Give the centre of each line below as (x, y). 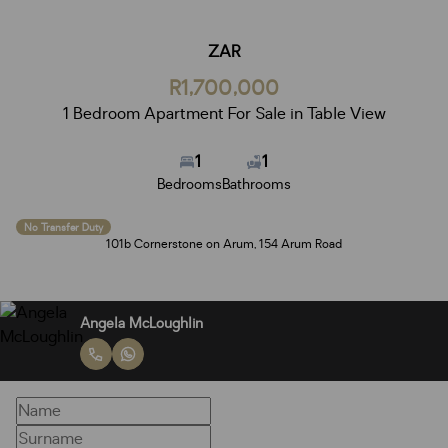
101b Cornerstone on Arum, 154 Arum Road (224, 244)
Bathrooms (256, 184)
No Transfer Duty (63, 227)
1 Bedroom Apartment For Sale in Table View (224, 114)
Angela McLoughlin (141, 323)
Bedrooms (189, 184)
